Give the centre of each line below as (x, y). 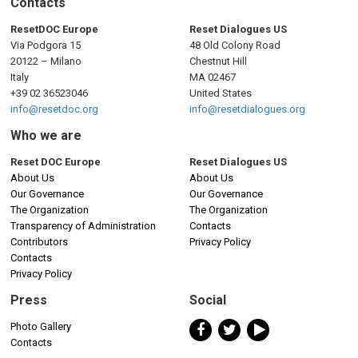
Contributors (39, 241)
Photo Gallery (41, 326)
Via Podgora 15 (46, 45)
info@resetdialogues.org (247, 109)
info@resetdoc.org (54, 109)
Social (208, 300)
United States (221, 93)
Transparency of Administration (83, 225)
